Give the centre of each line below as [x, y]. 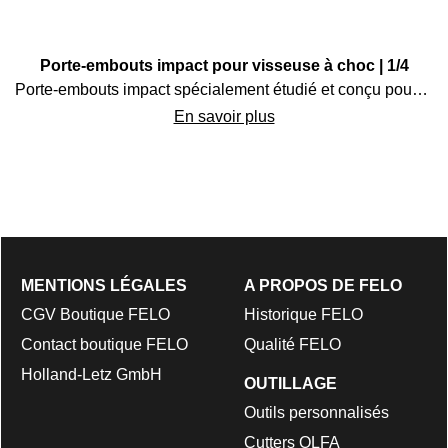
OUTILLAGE [290, 383]
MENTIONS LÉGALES [104, 285]
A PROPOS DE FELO [323, 285]
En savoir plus [224, 116]
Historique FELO [303, 314]
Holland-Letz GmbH [91, 374]
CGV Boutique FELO [95, 314]
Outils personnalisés [316, 412]
